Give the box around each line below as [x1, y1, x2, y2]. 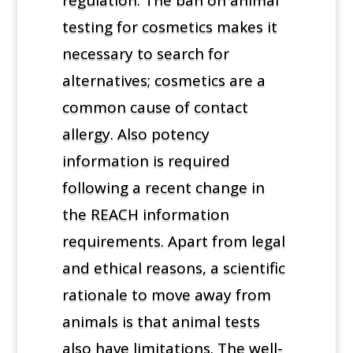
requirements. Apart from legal [61, 230, 285, 251]
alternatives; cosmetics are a [61, 69, 266, 91]
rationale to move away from [61, 284, 271, 305]
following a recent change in [61, 176, 265, 198]
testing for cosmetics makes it [61, 16, 277, 37]
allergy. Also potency [61, 123, 210, 144]
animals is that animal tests [61, 310, 260, 332]
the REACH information [61, 203, 229, 225]
